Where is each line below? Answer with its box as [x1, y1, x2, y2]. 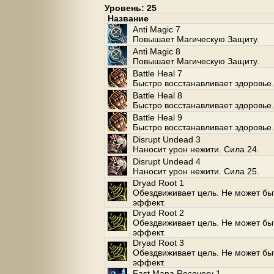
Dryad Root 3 [133, 238, 184, 248]
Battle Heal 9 [133, 113, 182, 122]
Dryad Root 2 [133, 208, 184, 218]
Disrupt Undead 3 [133, 135, 201, 144]
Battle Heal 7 [133, 68, 182, 78]
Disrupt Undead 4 [133, 157, 201, 166]
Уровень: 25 [105, 3, 157, 13]
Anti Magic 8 [133, 46, 180, 56]
